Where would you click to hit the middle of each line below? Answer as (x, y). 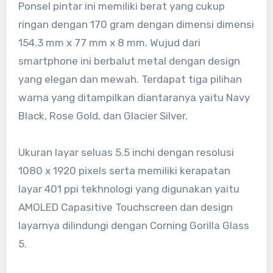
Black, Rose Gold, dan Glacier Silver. (103, 115)
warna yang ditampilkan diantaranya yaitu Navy (134, 97)
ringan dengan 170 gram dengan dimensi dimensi (136, 24)
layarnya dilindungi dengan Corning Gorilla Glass (133, 225)
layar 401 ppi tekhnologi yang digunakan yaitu (129, 189)
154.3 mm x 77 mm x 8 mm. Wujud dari (109, 42)
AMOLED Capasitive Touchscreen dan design (125, 207)
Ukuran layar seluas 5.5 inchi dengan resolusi (126, 152)
